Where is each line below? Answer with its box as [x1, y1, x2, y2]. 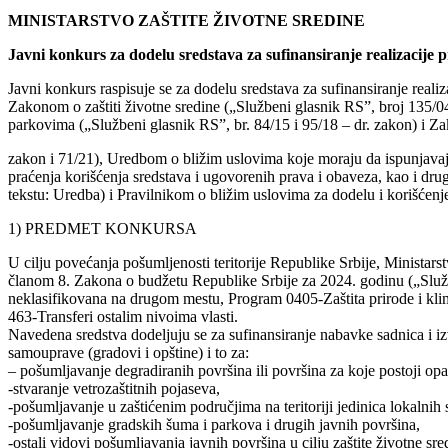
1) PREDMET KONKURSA [8, 219, 197, 237]
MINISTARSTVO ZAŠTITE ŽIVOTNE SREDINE [8, 11, 365, 29]
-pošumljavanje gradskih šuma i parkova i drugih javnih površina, [8, 415, 420, 433]
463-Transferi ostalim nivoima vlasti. [8, 307, 238, 325]
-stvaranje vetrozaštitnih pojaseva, [8, 379, 220, 397]
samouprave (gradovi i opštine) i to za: [8, 343, 249, 361]
